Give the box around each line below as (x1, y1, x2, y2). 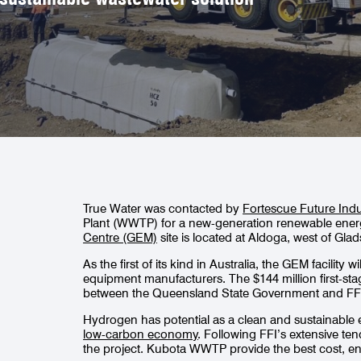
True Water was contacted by (83, 201, 243, 216)
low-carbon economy (83, 326, 199, 342)
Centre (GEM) (83, 230, 158, 245)
